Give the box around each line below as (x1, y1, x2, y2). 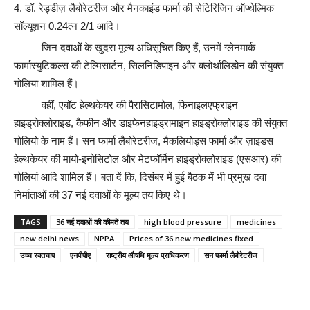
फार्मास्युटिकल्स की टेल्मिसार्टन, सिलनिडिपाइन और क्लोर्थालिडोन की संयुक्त (14, 60, 283, 71)
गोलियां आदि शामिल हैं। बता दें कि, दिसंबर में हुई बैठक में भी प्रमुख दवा (14, 171, 266, 183)
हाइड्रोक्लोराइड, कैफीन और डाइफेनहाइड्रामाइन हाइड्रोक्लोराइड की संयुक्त (14, 117, 287, 129)
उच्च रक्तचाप (20, 250, 55, 260)
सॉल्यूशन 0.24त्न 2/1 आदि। (14, 20, 120, 32)
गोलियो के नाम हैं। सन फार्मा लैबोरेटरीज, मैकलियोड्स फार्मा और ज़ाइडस (14, 135, 273, 147)
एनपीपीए (70, 250, 91, 260)
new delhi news (20, 233, 79, 244)
